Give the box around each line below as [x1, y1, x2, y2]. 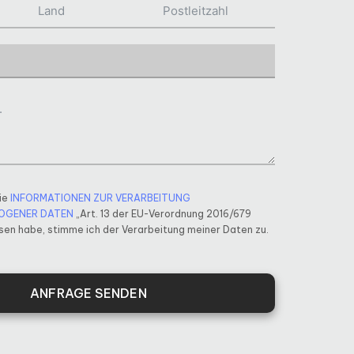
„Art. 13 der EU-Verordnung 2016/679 [73, 207, 251, 220]
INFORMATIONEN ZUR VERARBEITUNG [10, 191, 190, 204]
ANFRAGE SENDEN [30, 284, 147, 301]
